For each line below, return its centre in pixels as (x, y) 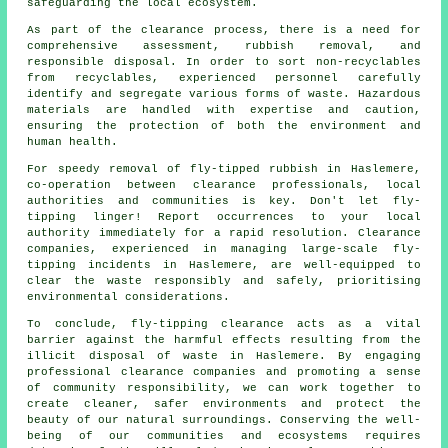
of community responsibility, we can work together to (224, 388)
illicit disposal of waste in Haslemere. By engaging (224, 356)
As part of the (84, 30)
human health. (73, 142)
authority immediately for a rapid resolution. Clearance (224, 233)
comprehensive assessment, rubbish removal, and (224, 46)
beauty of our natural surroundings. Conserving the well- (224, 420)
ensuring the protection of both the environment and (224, 126)
